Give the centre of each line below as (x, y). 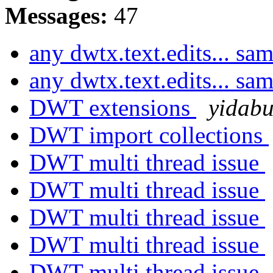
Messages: (56, 15)
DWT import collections (149, 135)
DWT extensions (113, 107)
